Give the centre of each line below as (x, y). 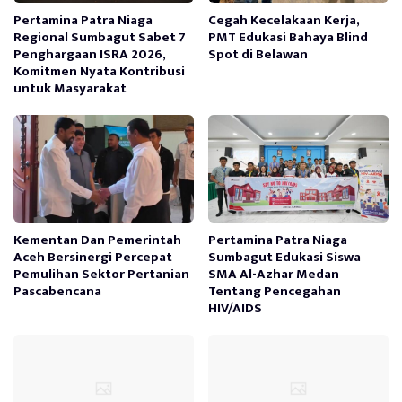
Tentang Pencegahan (275, 292)
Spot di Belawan (258, 55)
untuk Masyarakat (70, 89)
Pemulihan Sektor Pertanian (101, 275)
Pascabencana (57, 292)
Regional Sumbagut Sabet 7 (100, 38)
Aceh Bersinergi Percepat (93, 258)
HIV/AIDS (236, 309)
